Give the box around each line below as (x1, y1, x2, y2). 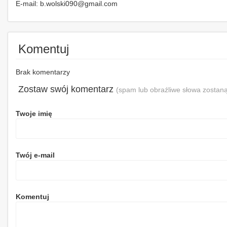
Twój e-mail (16, 150, 55, 159)
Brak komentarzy (16, 67, 70, 76)
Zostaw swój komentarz (18, 84, 116, 94)
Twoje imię (16, 109, 52, 118)
